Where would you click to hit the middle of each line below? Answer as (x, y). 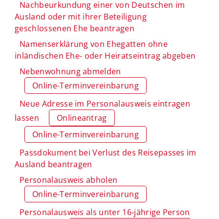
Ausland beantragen (54, 164)
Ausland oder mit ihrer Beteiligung (81, 16)
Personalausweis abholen (69, 180)
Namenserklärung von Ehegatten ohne (94, 44)
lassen (27, 118)
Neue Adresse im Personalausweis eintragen (105, 103)
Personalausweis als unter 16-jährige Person (105, 212)
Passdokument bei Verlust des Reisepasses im (108, 152)
